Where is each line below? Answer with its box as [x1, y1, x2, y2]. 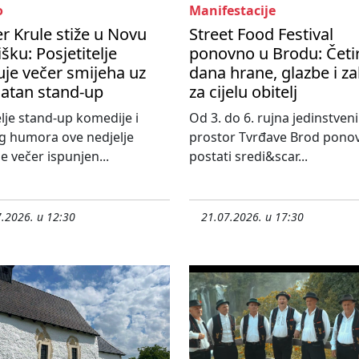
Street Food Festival [189, 22, 333, 45]
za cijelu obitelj [189, 80, 297, 103]
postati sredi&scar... [189, 147, 308, 165]
